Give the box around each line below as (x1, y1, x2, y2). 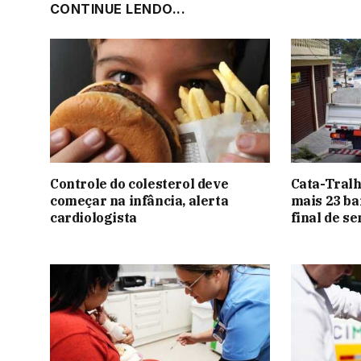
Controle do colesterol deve (50, 175, 229, 192)
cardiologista (50, 209, 137, 226)
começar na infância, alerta (50, 192, 229, 209)
